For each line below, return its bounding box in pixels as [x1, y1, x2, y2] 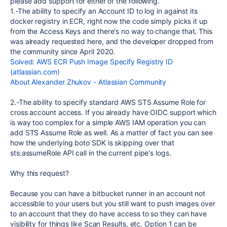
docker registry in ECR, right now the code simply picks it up [10, 17, 208, 25]
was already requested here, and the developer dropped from [10, 37, 214, 46]
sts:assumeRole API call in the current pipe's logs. [10, 148, 171, 157]
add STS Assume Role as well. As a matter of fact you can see [10, 128, 213, 137]
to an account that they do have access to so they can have [10, 209, 207, 218]
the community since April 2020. [10, 47, 116, 56]
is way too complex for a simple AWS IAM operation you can [10, 118, 206, 127]
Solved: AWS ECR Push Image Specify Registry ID [10, 57, 173, 66]
